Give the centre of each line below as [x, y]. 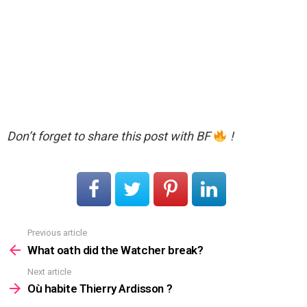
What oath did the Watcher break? [115, 250]
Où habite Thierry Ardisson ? [100, 289]
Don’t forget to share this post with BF [110, 136]
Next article [49, 271]
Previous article [57, 233]
